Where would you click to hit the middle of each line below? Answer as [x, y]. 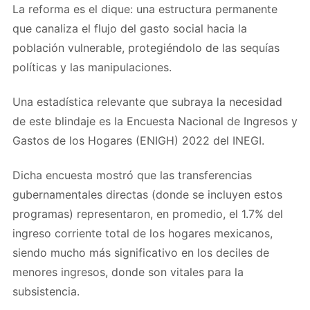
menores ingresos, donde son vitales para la [128, 272]
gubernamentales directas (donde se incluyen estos [147, 194]
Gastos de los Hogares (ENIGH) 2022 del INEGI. [138, 140]
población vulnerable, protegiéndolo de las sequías [146, 47]
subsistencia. [46, 291]
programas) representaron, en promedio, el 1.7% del [148, 213]
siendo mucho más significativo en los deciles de [141, 252]
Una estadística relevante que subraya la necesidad [147, 101]
